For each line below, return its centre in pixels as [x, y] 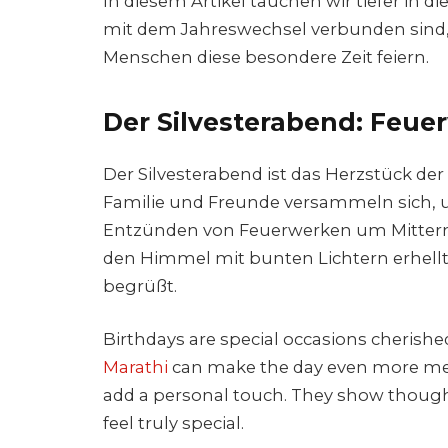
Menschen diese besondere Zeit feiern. [266, 56]
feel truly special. [173, 423]
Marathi [135, 367]
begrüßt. [140, 285]
